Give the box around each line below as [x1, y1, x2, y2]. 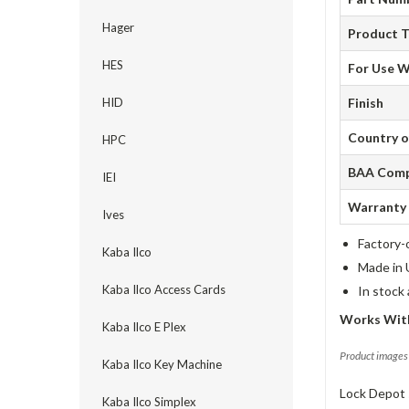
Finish [348, 95, 384, 111]
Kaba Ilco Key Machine [102, 357, 222, 372]
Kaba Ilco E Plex [102, 320, 186, 334]
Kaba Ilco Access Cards [102, 282, 225, 297]
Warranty [348, 199, 407, 215]
